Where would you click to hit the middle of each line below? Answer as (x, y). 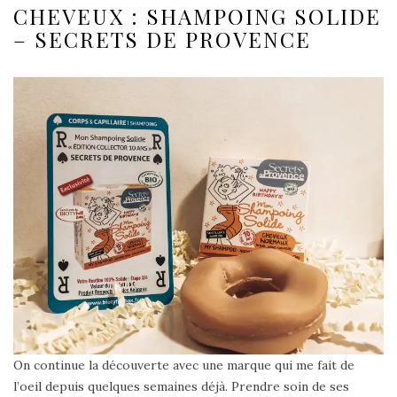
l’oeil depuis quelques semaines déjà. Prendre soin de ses (181, 387)
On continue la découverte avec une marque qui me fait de (184, 366)
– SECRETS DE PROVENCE (162, 39)
